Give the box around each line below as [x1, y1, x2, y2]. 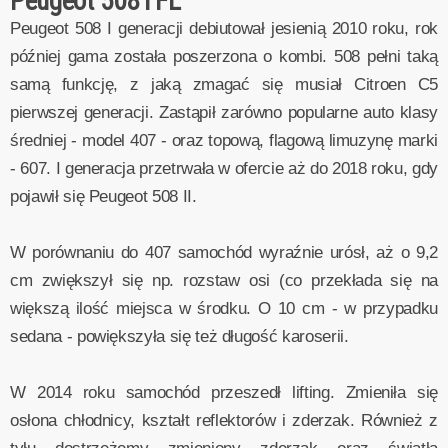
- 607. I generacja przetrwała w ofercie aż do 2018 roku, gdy [10, 158, 438, 178]
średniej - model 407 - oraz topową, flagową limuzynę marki [10, 130, 438, 150]
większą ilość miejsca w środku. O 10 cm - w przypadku [10, 298, 438, 318]
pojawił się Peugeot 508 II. [10, 186, 197, 206]
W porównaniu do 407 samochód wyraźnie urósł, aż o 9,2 [10, 242, 438, 262]
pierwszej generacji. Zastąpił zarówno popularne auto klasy [10, 102, 438, 122]
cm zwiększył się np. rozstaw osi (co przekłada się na [10, 270, 438, 290]
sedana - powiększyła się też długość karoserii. [10, 326, 349, 346]
